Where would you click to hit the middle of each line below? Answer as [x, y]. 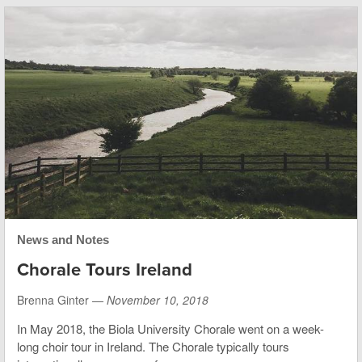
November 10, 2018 [158, 299]
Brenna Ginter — [62, 299]
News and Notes [63, 239]
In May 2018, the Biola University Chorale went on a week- [170, 328]
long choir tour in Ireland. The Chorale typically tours [153, 346]
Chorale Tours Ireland [105, 269]
